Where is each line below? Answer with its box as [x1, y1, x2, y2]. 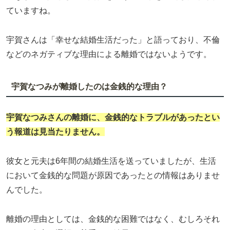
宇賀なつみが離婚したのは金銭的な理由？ [11, 82, 167, 91]
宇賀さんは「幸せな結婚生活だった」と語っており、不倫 [6, 35, 220, 45]
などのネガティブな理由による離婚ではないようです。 [6, 50, 212, 59]
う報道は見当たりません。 [6, 127, 105, 137]
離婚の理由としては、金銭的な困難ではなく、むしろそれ [6, 214, 220, 223]
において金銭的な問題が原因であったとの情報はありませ [6, 170, 220, 180]
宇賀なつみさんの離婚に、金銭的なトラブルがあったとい [6, 113, 220, 122]
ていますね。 [6, 6, 55, 15]
